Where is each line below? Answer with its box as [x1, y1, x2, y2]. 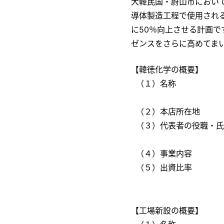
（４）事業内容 [136, 148, 192, 158]
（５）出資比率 [136, 162, 192, 172]
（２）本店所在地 [136, 106, 200, 116]
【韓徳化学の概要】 [131, 64, 203, 74]
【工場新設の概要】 [131, 205, 203, 215]
